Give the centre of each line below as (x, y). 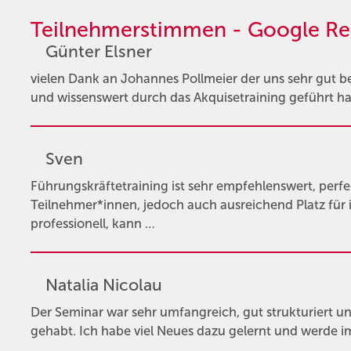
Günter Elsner (98, 52)
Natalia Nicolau (103, 286)
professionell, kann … (92, 223)
